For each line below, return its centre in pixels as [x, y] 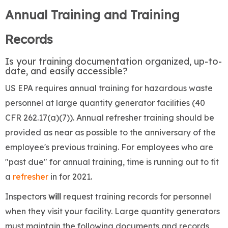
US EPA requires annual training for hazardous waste [109, 88]
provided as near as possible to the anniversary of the [110, 133]
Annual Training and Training [92, 15]
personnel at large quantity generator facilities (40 [105, 103]
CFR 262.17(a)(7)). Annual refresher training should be [110, 118]
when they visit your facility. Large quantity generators [112, 211]
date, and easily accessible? [66, 71]
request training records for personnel [137, 197]
